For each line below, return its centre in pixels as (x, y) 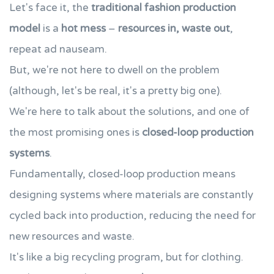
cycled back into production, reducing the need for (132, 216)
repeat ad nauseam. (58, 49)
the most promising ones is (76, 132)
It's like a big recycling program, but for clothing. (126, 257)
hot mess (83, 28)
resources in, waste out (174, 28)
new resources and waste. (72, 236)
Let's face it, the (50, 8)
